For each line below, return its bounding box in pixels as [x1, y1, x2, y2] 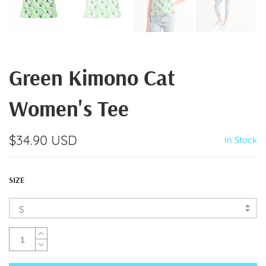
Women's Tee [9, 94, 129, 122]
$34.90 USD [9, 132, 77, 148]
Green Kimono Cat [9, 64, 175, 91]
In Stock [224, 134, 257, 145]
